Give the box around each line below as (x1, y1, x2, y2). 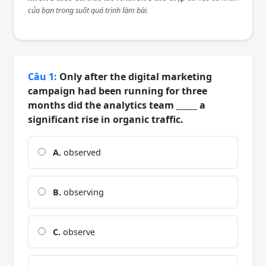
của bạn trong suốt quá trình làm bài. (28, 5, 148, 15)
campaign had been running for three (28, 84, 207, 97)
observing (61, 186, 104, 198)
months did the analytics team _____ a (28, 98, 205, 112)
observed (61, 146, 101, 158)
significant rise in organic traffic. (28, 112, 183, 126)
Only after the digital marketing (57, 69, 212, 83)
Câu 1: (28, 69, 57, 83)
